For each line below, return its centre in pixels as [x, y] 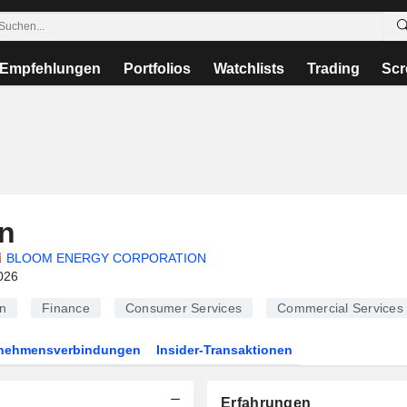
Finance [66, 308]
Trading [333, 69]
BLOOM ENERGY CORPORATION [106, 258]
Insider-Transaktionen [225, 350]
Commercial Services [340, 308]
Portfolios [158, 69]
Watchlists [248, 69]
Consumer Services [183, 308]
